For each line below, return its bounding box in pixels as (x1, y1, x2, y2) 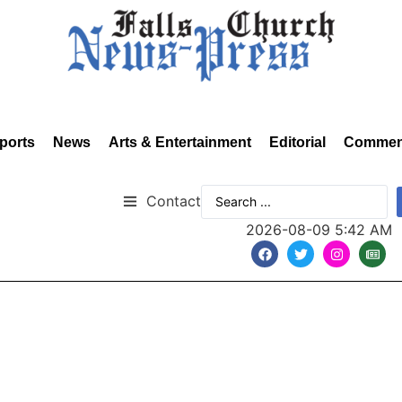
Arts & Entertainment (109, 135, 251, 150)
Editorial (269, 135, 326, 150)
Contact (146, 191, 201, 210)
